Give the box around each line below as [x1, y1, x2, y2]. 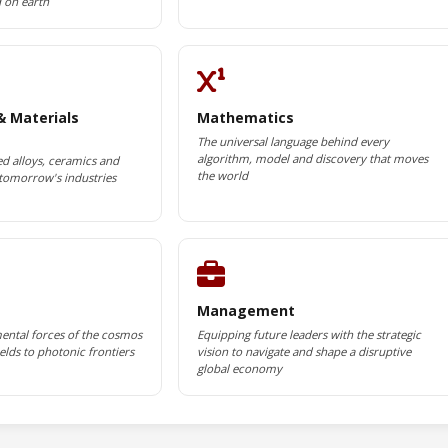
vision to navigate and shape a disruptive [196, 344, 411, 359]
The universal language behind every [196, 134, 389, 149]
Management [196, 301, 295, 320]
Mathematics [196, 108, 294, 127]
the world [196, 168, 248, 183]
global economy [196, 361, 282, 376]
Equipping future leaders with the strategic [196, 327, 421, 342]
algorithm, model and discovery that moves [196, 151, 428, 166]
